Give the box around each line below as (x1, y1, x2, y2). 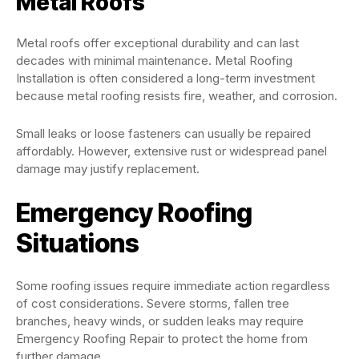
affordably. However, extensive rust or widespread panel (16, 143, 327, 159)
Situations (16, 228, 139, 260)
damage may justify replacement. (16, 161, 200, 177)
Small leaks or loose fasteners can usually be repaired (16, 126, 311, 142)
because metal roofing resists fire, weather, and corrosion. (16, 88, 337, 104)
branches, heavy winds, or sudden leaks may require (16, 313, 304, 329)
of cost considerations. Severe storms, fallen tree (16, 296, 289, 312)
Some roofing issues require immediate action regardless (16, 278, 330, 294)
